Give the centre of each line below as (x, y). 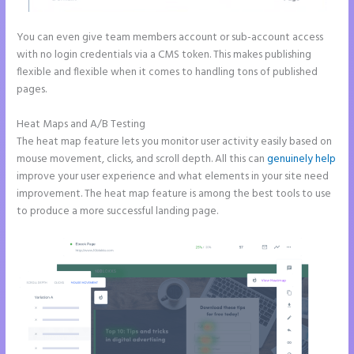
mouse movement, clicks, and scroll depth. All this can (142, 160)
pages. (32, 90)
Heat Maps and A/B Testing (81, 125)
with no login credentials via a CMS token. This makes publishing (164, 55)
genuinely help (302, 160)
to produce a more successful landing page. (118, 212)
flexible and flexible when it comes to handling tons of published (168, 73)
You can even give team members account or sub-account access (170, 38)
